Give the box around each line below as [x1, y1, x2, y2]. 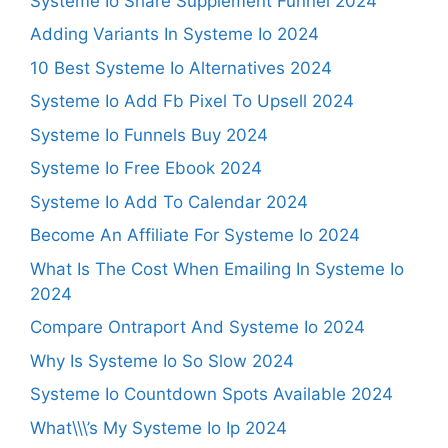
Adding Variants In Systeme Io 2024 [30, 24, 319, 44]
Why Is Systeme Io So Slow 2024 [30, 350, 294, 371]
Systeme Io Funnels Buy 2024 [30, 124, 268, 145]
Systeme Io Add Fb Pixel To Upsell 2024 [30, 91, 354, 111]
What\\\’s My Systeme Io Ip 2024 [30, 417, 287, 438]
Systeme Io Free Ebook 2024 [30, 158, 262, 178]
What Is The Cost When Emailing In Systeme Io [30, 258, 404, 279]
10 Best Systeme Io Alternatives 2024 [30, 57, 332, 78]
